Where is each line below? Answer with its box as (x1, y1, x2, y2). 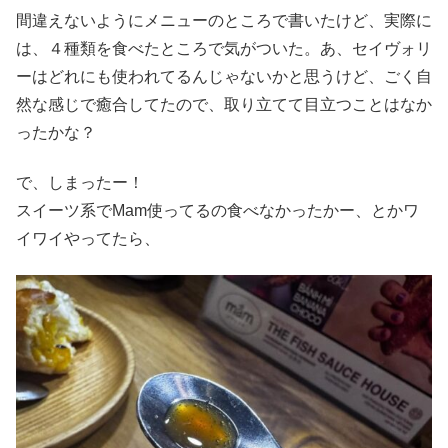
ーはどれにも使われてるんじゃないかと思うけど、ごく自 (16, 67, 432, 85)
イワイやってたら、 (16, 230, 160, 248)
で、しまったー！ (16, 174, 144, 192)
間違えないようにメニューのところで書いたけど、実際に (16, 11, 432, 29)
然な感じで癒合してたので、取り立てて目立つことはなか (16, 95, 432, 113)
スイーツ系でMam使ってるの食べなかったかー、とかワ (16, 202, 419, 220)
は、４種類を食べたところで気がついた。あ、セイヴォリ (16, 39, 432, 57)
